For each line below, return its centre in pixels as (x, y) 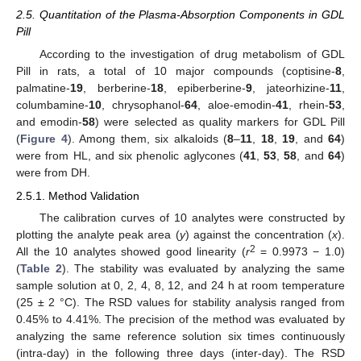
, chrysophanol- (143, 105)
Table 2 (41, 268)
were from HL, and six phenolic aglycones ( (130, 156)
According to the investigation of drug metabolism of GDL (192, 54)
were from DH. (53, 173)
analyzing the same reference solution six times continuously (180, 336)
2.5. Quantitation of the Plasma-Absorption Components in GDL (180, 15)
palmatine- (43, 88)
